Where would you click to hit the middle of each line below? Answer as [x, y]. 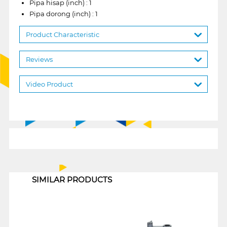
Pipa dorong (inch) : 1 [63, 13]
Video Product [49, 84]
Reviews [39, 59]
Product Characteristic [62, 34]
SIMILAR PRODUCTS [72, 179]
